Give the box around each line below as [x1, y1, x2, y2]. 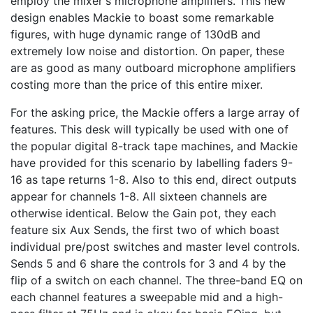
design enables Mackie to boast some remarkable [10, 10, 274, 25]
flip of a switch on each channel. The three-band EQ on [10, 273, 303, 288]
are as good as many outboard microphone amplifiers [10, 61, 296, 75]
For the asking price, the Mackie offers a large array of [10, 105, 300, 120]
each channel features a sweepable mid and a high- [10, 290, 283, 305]
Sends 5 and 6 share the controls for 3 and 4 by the [10, 256, 286, 271]
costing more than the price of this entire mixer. [10, 78, 263, 92]
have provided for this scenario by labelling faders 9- [10, 156, 293, 170]
